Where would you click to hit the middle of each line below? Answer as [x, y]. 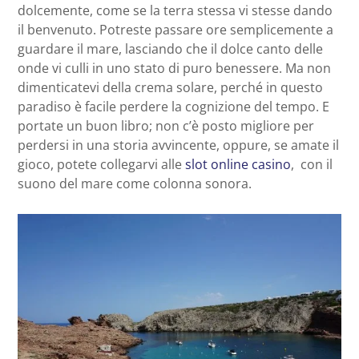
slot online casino [238, 164]
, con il [312, 164]
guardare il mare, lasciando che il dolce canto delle [170, 48]
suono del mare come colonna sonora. [135, 183]
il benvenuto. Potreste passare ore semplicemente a [175, 29]
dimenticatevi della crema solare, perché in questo [170, 87]
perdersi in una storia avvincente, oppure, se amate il [178, 145]
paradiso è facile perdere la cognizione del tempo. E [173, 106]
